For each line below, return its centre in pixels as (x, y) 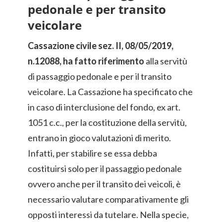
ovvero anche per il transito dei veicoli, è (104, 184)
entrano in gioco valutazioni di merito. (99, 138)
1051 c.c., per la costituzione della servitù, (107, 122)
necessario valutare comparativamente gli (108, 199)
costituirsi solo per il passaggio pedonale (105, 168)
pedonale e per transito (97, 9)
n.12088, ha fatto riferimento (86, 61)
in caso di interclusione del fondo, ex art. (104, 107)
